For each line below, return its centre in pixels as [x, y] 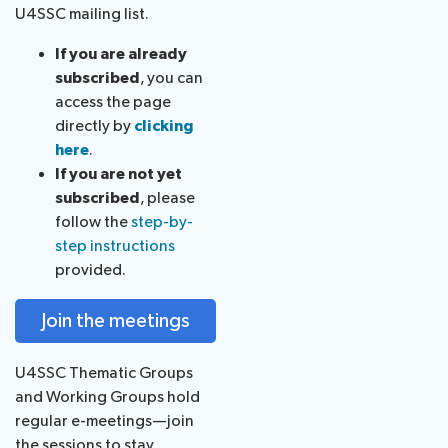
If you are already [121, 54]
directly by [94, 126]
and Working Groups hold [107, 398]
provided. [90, 270]
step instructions [115, 246]
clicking [163, 126]
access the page [113, 102]
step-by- [162, 222]
